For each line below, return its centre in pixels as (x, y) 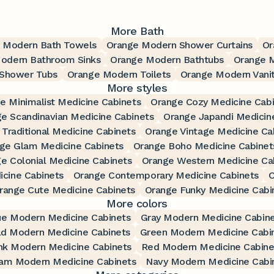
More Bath (137, 31)
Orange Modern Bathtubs (167, 59)
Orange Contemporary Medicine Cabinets (166, 175)
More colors (137, 203)
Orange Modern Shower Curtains (179, 45)
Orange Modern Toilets (119, 74)
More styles (137, 87)
